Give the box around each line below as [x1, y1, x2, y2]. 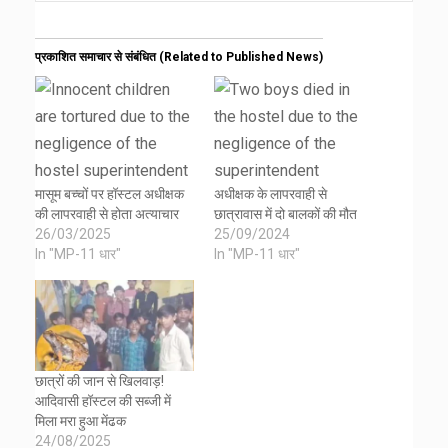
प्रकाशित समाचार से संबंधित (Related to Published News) [35, 49, 323, 64]
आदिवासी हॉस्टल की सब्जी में [35, 392, 171, 409]
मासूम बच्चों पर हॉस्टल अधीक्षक [35, 185, 184, 202]
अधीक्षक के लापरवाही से [214, 185, 327, 202]
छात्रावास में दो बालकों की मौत [214, 205, 357, 222]
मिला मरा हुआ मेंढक [35, 412, 126, 429]
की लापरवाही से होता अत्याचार [35, 205, 179, 222]
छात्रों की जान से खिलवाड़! [35, 372, 164, 389]
